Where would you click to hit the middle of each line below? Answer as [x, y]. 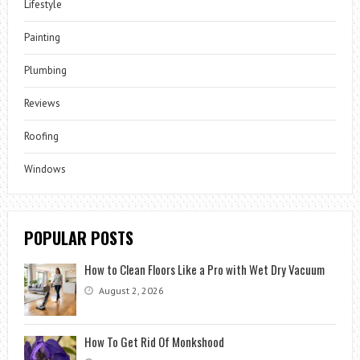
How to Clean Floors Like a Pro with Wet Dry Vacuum [204, 269]
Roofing [41, 136]
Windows [45, 169]
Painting [42, 37]
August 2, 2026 [130, 290]
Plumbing [45, 70]
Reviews [42, 103]
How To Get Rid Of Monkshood [154, 341]
